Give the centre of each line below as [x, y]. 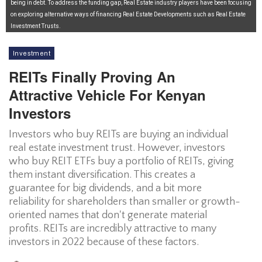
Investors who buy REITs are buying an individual [119, 135]
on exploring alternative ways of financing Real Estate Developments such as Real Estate [128, 14]
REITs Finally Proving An [92, 77]
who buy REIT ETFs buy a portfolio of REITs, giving [121, 161]
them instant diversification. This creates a [102, 175]
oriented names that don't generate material [108, 215]
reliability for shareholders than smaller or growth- [125, 202]
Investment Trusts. [36, 26]
